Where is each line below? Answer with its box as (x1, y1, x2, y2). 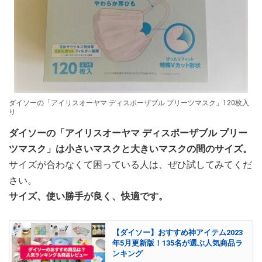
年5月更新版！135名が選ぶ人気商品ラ (112, 239, 243, 248)
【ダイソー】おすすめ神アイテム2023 (112, 228, 243, 237)
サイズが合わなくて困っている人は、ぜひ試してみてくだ (9, 158, 252, 170)
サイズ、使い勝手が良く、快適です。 (9, 190, 168, 202)
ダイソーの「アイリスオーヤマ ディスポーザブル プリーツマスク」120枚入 (9, 98, 249, 107)
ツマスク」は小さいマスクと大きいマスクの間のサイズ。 (9, 143, 252, 154)
